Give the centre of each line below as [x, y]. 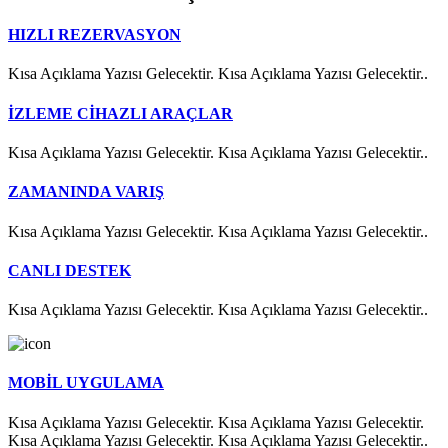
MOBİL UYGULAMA [86, 383]
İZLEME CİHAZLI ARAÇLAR [120, 113]
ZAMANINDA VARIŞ [86, 192]
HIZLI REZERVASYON [94, 35]
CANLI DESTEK [69, 270]
